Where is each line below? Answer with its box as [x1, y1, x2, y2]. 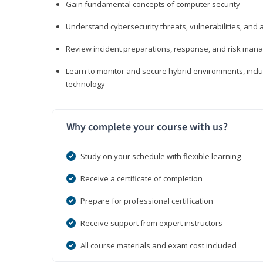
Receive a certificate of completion [80, 173, 203, 184]
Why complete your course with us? [66, 120, 228, 135]
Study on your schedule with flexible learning [80, 151, 241, 162]
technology [66, 79, 105, 90]
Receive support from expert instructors [80, 218, 222, 229]
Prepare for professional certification [80, 195, 213, 207]
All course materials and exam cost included [80, 240, 237, 251]
